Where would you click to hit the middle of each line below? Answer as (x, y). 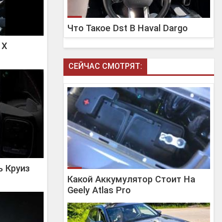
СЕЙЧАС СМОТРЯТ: (105, 66)
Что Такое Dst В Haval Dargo (128, 28)
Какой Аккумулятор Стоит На (131, 179)
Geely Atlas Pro (99, 190)
